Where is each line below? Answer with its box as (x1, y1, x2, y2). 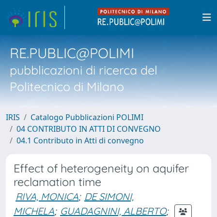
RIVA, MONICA (15, 190, 78, 202)
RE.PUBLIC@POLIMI (10, 44, 134, 62)
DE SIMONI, (84, 190, 134, 202)
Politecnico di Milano (10, 79, 124, 94)
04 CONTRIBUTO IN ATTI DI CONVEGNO (16, 124, 161, 134)
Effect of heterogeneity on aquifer (14, 161, 189, 175)
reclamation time (14, 175, 101, 189)
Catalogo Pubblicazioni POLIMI (31, 112, 143, 123)
